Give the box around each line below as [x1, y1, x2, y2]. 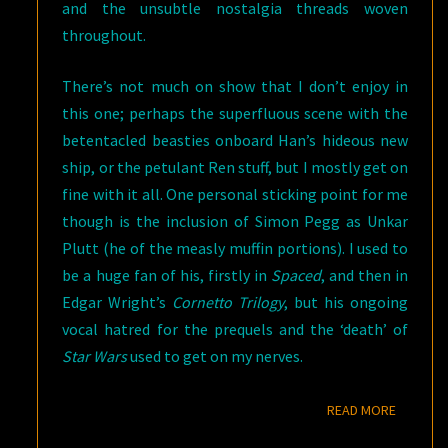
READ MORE [327, 400, 396, 419]
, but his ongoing [284, 291, 409, 312]
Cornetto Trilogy [172, 291, 285, 312]
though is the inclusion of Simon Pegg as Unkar [62, 210, 408, 231]
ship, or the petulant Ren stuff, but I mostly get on [62, 156, 408, 177]
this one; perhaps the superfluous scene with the [62, 102, 408, 123]
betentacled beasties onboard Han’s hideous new [62, 129, 408, 150]
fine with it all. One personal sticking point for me [62, 183, 408, 204]
